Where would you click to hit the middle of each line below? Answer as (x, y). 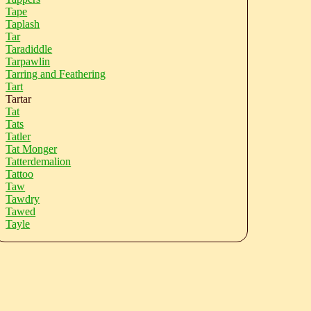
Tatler (18, 136)
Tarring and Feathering (56, 74)
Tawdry (23, 199)
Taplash (23, 24)
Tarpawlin (28, 61)
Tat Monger (32, 149)
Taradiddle (29, 49)
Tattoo (20, 174)
